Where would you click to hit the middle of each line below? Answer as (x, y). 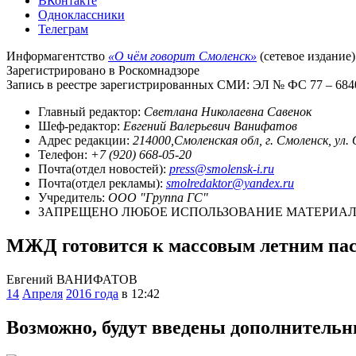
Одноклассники (81, 14)
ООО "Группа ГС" (158, 197)
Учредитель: (73, 197)
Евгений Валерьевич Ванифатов (210, 126)
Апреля (43, 293)
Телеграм (63, 29)
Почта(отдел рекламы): (102, 183)
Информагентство (57, 56)
